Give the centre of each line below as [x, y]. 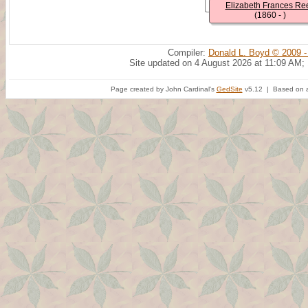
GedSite [229, 89]
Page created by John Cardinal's [163, 89]
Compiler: [188, 53]
